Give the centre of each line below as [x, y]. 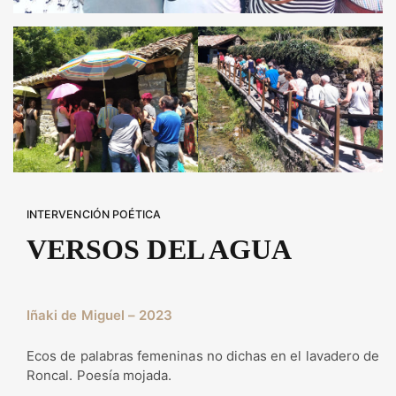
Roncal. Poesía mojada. [99, 375]
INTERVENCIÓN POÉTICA [94, 214]
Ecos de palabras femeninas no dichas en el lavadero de [203, 355]
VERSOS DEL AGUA [159, 249]
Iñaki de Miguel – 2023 [100, 315]
